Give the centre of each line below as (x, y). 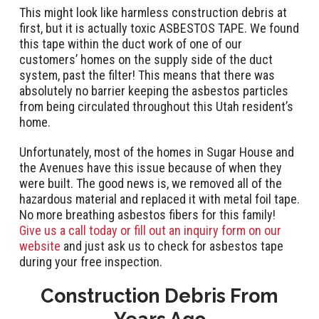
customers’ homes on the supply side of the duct (146, 59)
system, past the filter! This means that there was (147, 75)
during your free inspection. (92, 261)
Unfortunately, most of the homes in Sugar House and (157, 152)
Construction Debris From (159, 296)
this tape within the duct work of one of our (131, 43)
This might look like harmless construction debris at (153, 12)
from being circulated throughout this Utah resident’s (156, 106)
